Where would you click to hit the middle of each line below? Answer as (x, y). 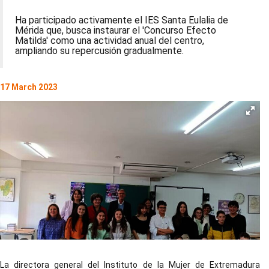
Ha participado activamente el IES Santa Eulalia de (122, 20)
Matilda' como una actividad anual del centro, (110, 41)
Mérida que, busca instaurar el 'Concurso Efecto (116, 30)
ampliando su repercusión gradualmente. (99, 51)
